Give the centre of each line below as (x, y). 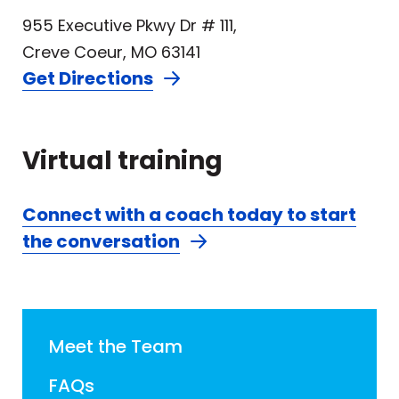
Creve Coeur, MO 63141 (111, 53)
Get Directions (88, 79)
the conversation (101, 242)
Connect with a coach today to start (189, 215)
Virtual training (122, 161)
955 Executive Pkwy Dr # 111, (130, 26)
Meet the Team (116, 347)
